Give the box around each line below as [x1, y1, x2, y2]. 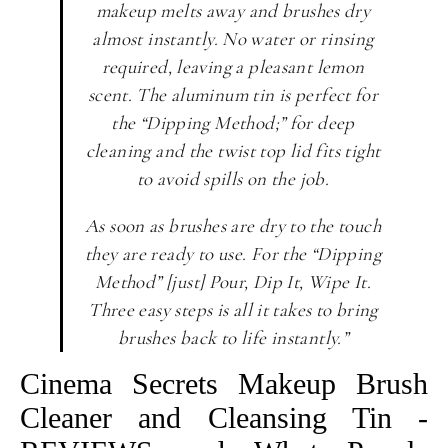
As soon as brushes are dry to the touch [85, 214, 381, 237]
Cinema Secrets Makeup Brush [20, 367, 428, 400]
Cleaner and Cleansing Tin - [20, 401, 428, 434]
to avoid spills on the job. [136, 167, 330, 190]
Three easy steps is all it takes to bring [88, 298, 378, 321]
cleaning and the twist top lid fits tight [85, 139, 381, 162]
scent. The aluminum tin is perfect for [87, 83, 379, 106]
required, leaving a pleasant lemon [101, 55, 365, 78]
